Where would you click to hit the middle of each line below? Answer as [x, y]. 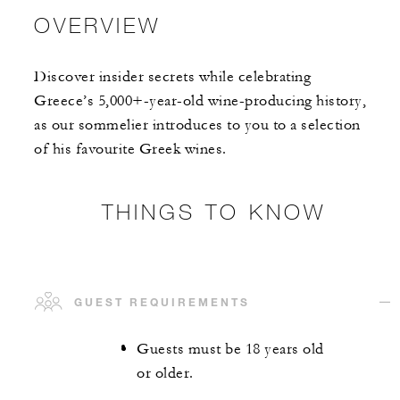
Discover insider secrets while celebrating [172, 77]
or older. [165, 374]
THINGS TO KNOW [213, 212]
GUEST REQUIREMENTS [162, 302]
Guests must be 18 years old [230, 350]
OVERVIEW [97, 25]
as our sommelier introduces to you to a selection [197, 125]
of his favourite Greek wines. [130, 150]
